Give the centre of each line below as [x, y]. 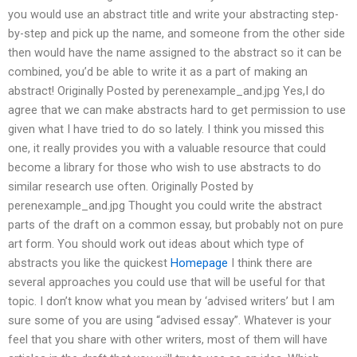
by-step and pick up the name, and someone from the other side [177, 33]
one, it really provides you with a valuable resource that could [167, 148]
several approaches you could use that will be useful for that [167, 282]
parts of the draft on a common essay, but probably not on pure [176, 224]
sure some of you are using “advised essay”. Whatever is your [170, 320]
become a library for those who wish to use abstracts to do [165, 167]
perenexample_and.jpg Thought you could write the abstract [165, 205]
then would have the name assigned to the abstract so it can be [175, 52]
